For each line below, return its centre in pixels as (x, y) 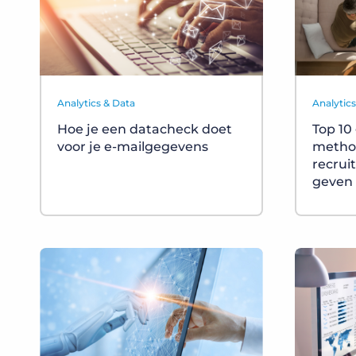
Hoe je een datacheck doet (145, 130)
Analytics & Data (96, 103)
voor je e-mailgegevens (133, 147)
